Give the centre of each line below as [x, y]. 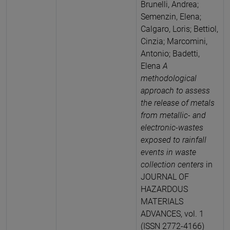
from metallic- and [173, 115]
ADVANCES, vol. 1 [172, 214]
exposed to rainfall [174, 140]
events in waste [168, 152]
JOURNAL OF [165, 177]
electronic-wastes [172, 127]
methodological [169, 78]
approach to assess [175, 90]
